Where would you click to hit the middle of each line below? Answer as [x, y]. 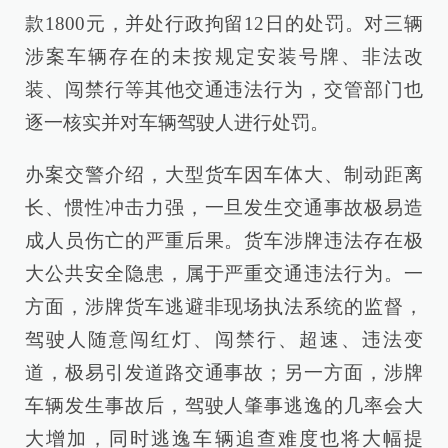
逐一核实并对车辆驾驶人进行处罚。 [177, 122]
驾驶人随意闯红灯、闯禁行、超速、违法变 [224, 340]
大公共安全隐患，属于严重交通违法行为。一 [224, 274]
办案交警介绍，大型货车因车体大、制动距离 [224, 175]
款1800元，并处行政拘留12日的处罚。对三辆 [224, 23]
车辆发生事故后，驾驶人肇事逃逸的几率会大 [224, 406]
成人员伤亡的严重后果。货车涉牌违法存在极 [224, 241]
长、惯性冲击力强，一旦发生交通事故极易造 [224, 208]
